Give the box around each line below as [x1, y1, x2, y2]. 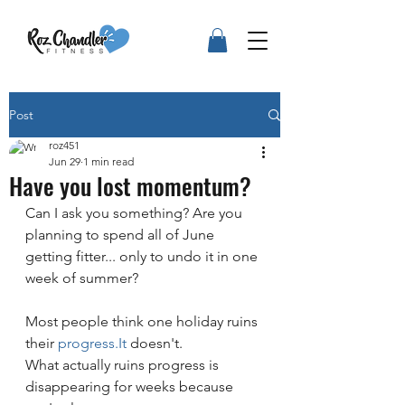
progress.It [58, 334, 127, 353]
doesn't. [127, 334, 183, 353]
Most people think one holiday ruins [25, 313, 261, 331]
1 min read [83, 155, 134, 169]
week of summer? [25, 269, 138, 287]
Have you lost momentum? [9, 168, 251, 204]
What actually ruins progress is [25, 356, 222, 374]
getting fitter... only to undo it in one [25, 248, 261, 266]
